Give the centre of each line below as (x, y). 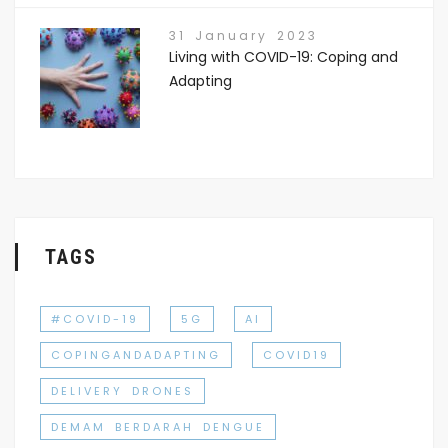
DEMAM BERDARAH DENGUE (158, 426)
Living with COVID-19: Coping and (283, 56)
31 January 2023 (243, 35)
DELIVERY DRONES (122, 390)
